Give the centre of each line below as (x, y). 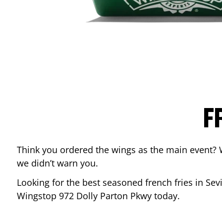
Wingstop (38, 196)
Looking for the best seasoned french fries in (111, 182)
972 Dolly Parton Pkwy (105, 196)
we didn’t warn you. (57, 163)
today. (167, 196)
